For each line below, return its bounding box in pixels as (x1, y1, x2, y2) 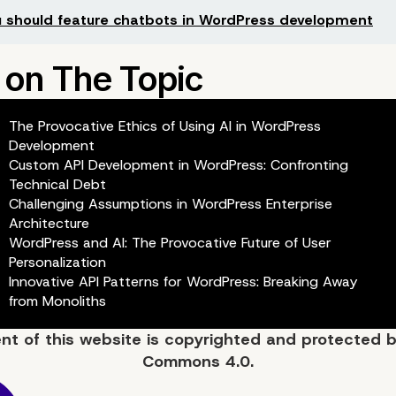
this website (45, 328, 141, 350)
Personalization (8, 252, 106, 271)
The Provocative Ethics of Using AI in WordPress (8, 116, 321, 135)
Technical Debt (8, 174, 106, 194)
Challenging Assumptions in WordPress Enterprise (8, 194, 332, 213)
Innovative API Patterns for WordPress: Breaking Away (8, 271, 357, 291)
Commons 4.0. (142, 350, 254, 372)
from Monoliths (8, 291, 106, 310)
